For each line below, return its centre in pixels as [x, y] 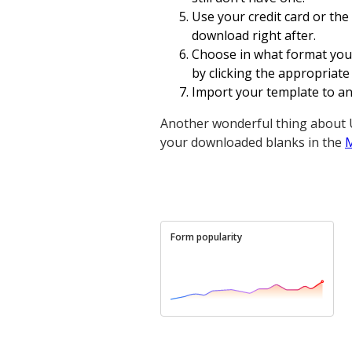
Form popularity [206, 237]
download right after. [254, 35]
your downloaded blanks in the [253, 142]
